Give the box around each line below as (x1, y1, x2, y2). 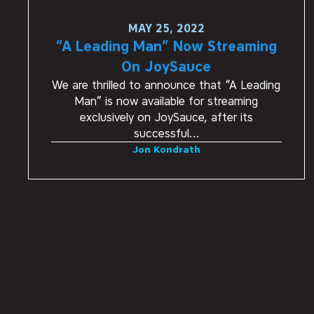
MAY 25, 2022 (128, 21, 205, 35)
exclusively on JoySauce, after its (79, 110, 253, 124)
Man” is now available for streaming (74, 94, 259, 108)
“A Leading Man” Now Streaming (55, 37, 278, 55)
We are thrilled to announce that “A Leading (52, 78, 281, 92)
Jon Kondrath (132, 143, 200, 155)
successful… (133, 126, 199, 140)
